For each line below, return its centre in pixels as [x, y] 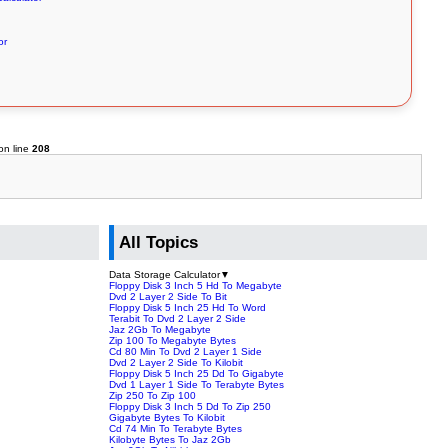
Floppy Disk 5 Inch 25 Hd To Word [188, 307]
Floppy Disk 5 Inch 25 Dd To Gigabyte [197, 373]
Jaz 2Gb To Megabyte [160, 329]
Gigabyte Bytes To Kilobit [167, 417]
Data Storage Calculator [165, 274]
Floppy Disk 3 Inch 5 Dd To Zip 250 [190, 406]
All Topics [159, 243]
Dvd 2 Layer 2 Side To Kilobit [176, 362]
